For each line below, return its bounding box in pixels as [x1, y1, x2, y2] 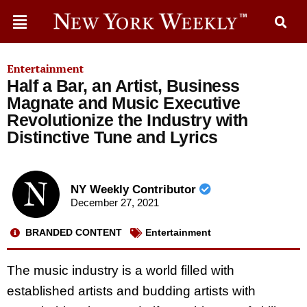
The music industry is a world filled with [7, 262, 234, 278]
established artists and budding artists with [7, 283, 256, 298]
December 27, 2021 [70, 197, 159, 209]
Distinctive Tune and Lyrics [7, 127, 218, 147]
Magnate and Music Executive [7, 93, 241, 112]
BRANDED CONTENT [25, 227, 122, 238]
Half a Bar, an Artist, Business [7, 76, 240, 95]
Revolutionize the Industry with [7, 110, 248, 130]
